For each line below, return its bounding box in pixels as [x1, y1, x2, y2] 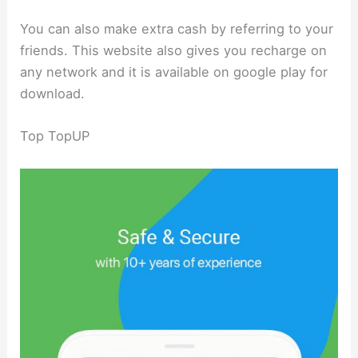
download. [20, 86, 86, 102]
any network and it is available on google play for [20, 64, 328, 81]
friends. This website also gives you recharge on [20, 42, 328, 59]
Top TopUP [20, 128, 90, 145]
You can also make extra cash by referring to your [20, 21, 334, 38]
